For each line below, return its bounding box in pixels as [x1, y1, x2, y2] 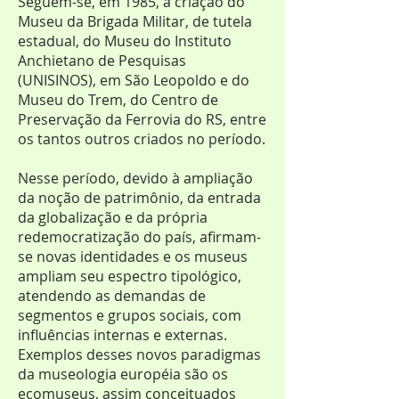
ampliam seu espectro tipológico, [18, 266, 241, 286]
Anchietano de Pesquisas [18, 51, 186, 70]
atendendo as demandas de [18, 286, 206, 305]
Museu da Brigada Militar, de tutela [18, 12, 252, 31]
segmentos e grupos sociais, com [18, 305, 241, 325]
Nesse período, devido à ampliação [18, 168, 253, 188]
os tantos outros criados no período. [18, 129, 265, 149]
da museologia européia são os [18, 364, 228, 384]
